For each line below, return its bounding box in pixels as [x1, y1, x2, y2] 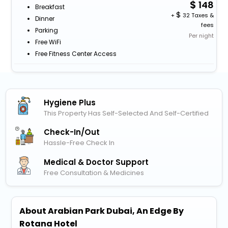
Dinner [35, 14, 54, 23]
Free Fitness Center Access [35, 49, 117, 58]
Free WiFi [35, 37, 61, 46]
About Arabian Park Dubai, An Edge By [19, 205, 184, 217]
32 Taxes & [181, 11, 214, 19]
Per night [189, 31, 214, 40]
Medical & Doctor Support [44, 156, 149, 167]
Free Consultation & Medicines [44, 167, 145, 178]
